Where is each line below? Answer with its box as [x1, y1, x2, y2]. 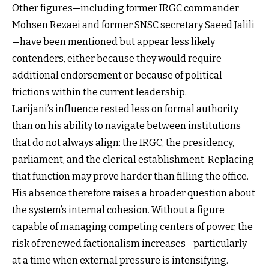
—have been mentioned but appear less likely [12, 35, 215, 47]
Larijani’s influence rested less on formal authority [12, 103, 238, 115]
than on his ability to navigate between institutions [12, 119, 241, 131]
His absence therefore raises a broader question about [12, 187, 255, 199]
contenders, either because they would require [12, 52, 222, 64]
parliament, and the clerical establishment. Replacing [12, 153, 254, 165]
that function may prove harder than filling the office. [12, 170, 249, 182]
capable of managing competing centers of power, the [12, 220, 253, 232]
